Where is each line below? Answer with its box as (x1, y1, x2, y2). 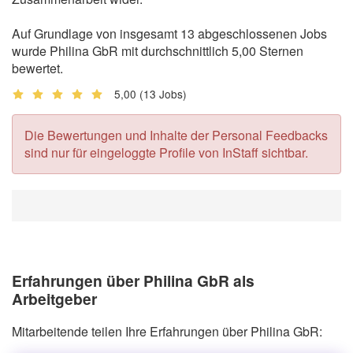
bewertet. (12, 58, 63, 77)
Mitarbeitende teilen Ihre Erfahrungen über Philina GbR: (12, 321, 322, 340)
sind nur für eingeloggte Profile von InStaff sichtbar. (24, 143, 308, 162)
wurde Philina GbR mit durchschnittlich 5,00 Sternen (12, 41, 303, 60)
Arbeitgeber (12, 287, 97, 310)
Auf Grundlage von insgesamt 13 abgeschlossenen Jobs (12, 24, 327, 43)
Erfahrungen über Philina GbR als (12, 269, 255, 292)
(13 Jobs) (139, 85, 187, 102)
